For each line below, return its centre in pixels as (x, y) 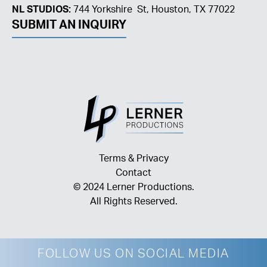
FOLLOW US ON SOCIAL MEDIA (133, 255)
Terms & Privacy (133, 160)
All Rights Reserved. (133, 203)
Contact (133, 174)
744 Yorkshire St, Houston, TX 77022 (153, 11)
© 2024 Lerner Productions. (133, 189)
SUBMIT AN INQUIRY (69, 27)
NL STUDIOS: (41, 11)
